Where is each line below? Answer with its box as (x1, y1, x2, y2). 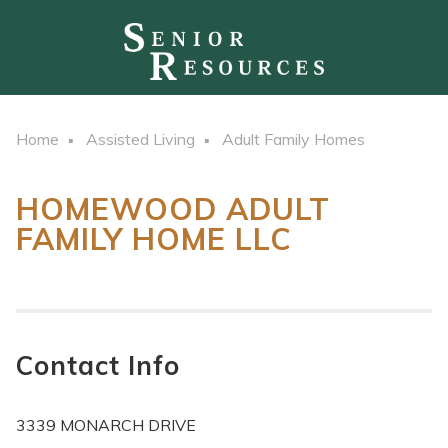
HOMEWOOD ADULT (16, 190, 330, 229)
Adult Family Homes (222, 129, 365, 150)
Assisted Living (86, 129, 195, 150)
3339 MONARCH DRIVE (16, 415, 196, 436)
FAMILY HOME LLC (16, 220, 292, 259)
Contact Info (16, 349, 180, 383)
